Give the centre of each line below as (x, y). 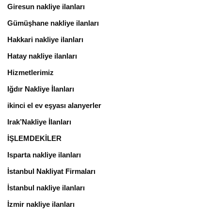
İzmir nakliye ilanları (41, 204)
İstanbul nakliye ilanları (46, 187)
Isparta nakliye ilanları (44, 155)
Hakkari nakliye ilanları (45, 39)
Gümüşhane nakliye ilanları (53, 23)
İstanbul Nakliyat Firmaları (51, 171)
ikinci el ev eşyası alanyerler (54, 105)
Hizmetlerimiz (31, 72)
